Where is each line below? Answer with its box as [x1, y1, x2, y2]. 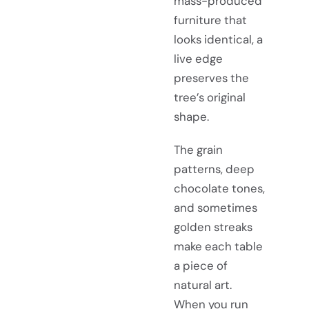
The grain [174, 141, 223, 157]
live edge [174, 51, 223, 67]
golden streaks [174, 219, 252, 235]
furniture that [174, 12, 247, 28]
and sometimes [174, 199, 257, 215]
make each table [174, 238, 263, 254]
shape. [174, 109, 209, 125]
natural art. [174, 277, 232, 292]
